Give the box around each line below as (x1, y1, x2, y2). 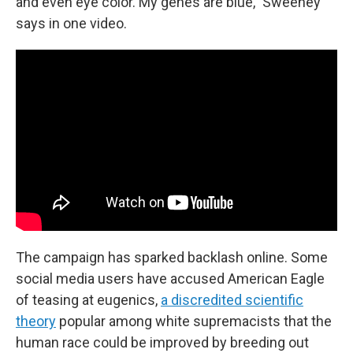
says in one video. (16, 15, 127, 32)
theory (16, 312, 56, 329)
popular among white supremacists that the (56, 312, 332, 329)
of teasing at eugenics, (16, 291, 161, 308)
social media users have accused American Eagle (16, 269, 325, 287)
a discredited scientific (161, 291, 303, 308)
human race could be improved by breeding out (16, 333, 309, 351)
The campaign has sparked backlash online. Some (16, 248, 328, 266)
